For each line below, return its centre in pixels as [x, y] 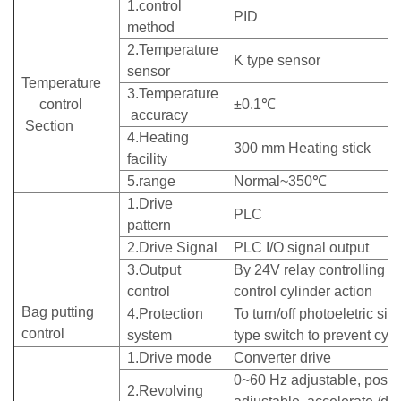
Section [47, 126]
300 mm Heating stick [302, 149]
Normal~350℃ [280, 182]
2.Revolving [165, 391]
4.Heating [158, 138]
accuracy [158, 115]
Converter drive [282, 358]
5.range [151, 182]
